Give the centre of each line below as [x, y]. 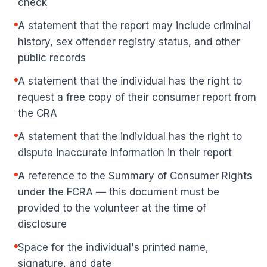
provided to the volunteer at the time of [112, 208]
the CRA [38, 113]
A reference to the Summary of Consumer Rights [135, 176]
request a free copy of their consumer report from [137, 97]
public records [52, 58]
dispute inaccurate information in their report [125, 153]
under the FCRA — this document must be [119, 192]
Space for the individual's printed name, [113, 247]
